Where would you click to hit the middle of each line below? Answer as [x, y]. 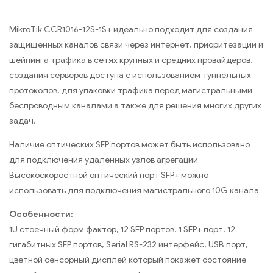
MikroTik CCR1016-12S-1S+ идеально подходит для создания [131, 29]
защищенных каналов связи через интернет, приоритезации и [136, 44]
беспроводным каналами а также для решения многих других [135, 105]
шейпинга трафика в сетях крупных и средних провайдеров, [131, 60]
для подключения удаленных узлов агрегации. [105, 160]
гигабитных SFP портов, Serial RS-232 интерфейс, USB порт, [129, 244]
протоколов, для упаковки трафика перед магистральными [131, 90]
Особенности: [41, 214]
